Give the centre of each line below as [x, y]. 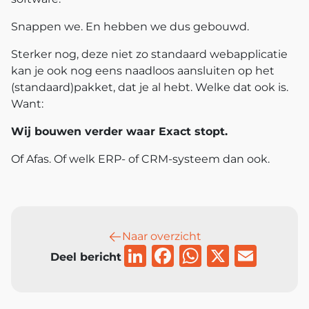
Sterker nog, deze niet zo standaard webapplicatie [149, 54]
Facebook [227, 255]
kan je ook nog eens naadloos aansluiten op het [143, 70]
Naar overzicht [161, 236]
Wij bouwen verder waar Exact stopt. [119, 131]
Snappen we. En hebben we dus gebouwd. [130, 26]
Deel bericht [86, 257]
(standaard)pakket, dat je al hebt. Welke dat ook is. [150, 87]
